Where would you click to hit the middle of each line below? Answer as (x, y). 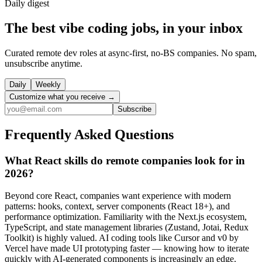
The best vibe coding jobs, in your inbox (124, 28)
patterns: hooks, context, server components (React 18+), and (117, 206)
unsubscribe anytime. (44, 63)
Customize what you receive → (62, 96)
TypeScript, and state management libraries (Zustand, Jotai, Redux (127, 227)
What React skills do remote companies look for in (125, 160)
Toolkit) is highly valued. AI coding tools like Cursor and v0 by (122, 238)
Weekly (48, 84)
